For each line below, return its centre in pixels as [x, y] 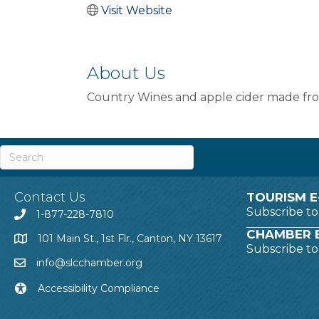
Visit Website [137, 10]
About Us [126, 73]
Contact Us [50, 197]
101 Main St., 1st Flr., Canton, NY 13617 [130, 238]
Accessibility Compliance [99, 288]
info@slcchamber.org [89, 262]
